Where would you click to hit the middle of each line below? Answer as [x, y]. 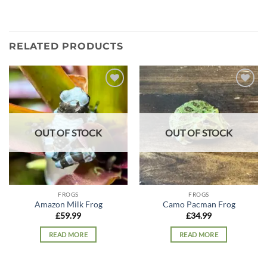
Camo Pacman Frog [199, 205]
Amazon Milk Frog [68, 205]
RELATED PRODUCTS [66, 46]
